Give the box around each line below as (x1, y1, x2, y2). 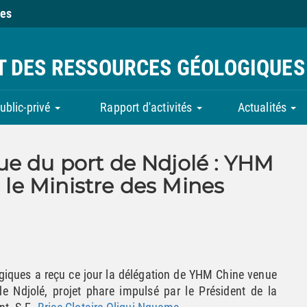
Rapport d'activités (100, 100, 195, 114)
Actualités (237, 100, 290, 114)
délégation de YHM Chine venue (118, 267, 277, 282)
